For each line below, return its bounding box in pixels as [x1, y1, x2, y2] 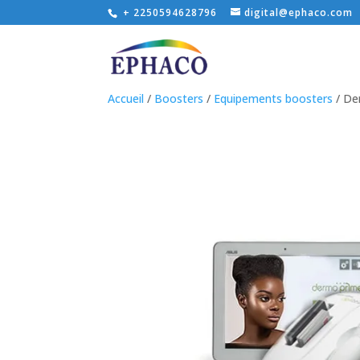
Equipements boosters [214, 91, 333, 106]
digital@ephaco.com [244, 6, 354, 19]
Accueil [108, 91, 145, 106]
